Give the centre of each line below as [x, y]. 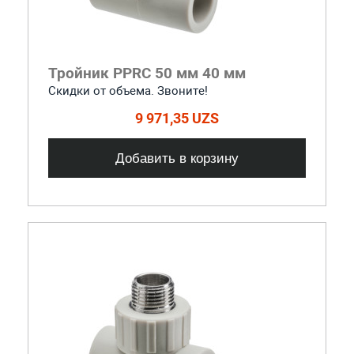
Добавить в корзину [177, 158]
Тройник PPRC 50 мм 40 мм [147, 73]
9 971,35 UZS [177, 118]
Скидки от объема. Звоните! [128, 90]
